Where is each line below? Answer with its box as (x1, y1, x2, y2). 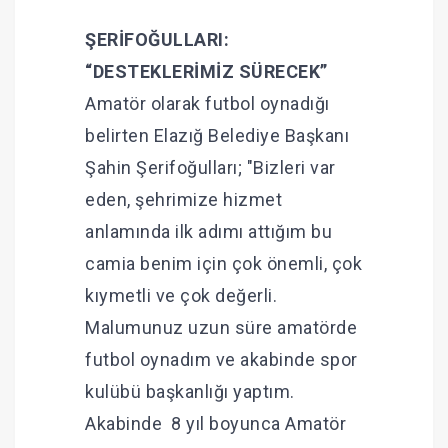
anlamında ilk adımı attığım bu (85, 221, 332, 243)
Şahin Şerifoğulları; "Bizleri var (85, 157, 336, 179)
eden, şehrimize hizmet (85, 189, 282, 211)
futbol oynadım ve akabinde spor (85, 349, 358, 371)
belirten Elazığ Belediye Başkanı (85, 125, 349, 147)
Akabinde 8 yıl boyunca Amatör (85, 413, 346, 435)
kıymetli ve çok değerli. (85, 285, 277, 307)
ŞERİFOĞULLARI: (85, 29, 229, 51)
